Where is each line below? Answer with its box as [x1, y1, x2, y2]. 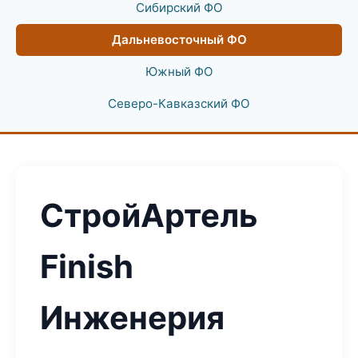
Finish [40, 247, 133, 286]
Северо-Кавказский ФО [108, 96, 250, 111]
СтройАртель [40, 196, 258, 235]
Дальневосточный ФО [111, 32, 247, 47]
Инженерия [40, 298, 225, 337]
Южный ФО [145, 64, 213, 79]
